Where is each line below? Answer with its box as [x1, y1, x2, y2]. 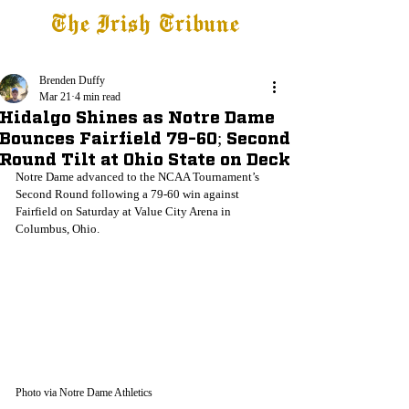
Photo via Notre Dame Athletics [16, 385, 152, 399]
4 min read [75, 90, 121, 103]
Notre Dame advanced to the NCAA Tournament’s [16, 170, 262, 184]
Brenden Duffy [39, 74, 105, 87]
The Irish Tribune [49, 9, 241, 37]
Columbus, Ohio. [16, 222, 100, 236]
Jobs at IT [156, 47, 215, 60]
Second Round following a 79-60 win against [16, 187, 242, 201]
